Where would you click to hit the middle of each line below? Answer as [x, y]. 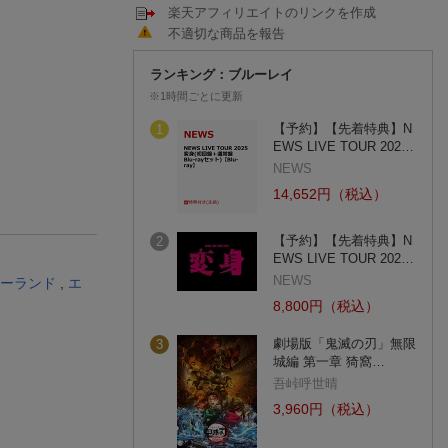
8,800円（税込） [326, 306]
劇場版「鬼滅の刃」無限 [344, 344]
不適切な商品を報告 [226, 33]
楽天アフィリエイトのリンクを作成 [272, 12]
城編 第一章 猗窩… [329, 362]
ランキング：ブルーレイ [221, 75]
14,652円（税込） [330, 194]
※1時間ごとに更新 [196, 96]
